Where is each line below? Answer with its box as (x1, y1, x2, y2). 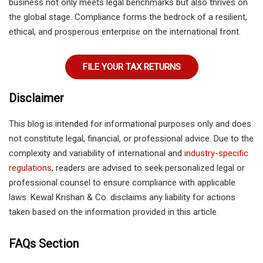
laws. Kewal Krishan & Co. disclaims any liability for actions (9, 191, 235, 203)
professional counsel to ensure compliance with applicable (9, 177, 235, 188)
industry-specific (184, 147, 248, 159)
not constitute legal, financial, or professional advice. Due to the (9, 133, 254, 144)
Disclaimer (9, 90, 64, 105)
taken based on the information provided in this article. (9, 206, 218, 217)
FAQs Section (9, 236, 79, 251)
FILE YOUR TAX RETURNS (82, 61, 181, 72)
